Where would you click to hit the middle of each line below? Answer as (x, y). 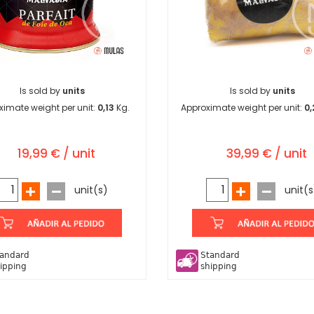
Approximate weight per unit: (243, 108)
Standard (220, 255)
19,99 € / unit (56, 154)
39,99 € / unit (266, 154)
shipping (219, 267)
